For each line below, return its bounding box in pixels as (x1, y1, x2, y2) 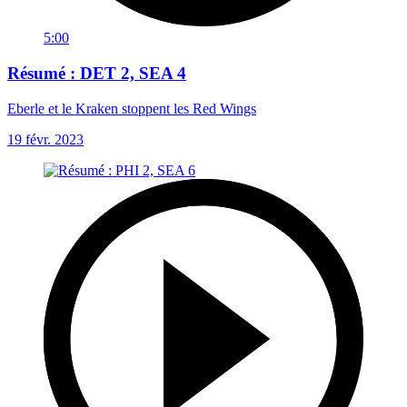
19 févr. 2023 (7, 131, 84, 147)
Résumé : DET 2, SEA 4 (7, 64, 186, 84)
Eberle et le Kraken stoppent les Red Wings (7, 100, 256, 116)
